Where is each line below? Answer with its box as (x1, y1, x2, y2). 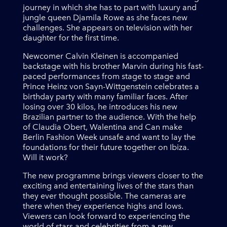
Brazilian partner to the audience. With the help (23, 112, 197, 122)
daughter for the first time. (23, 33, 122, 43)
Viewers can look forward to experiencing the (23, 211, 191, 221)
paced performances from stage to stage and (23, 71, 191, 82)
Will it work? (23, 153, 68, 163)
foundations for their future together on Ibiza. (23, 142, 190, 153)
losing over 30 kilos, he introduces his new (23, 102, 178, 112)
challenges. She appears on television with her (23, 23, 193, 33)
